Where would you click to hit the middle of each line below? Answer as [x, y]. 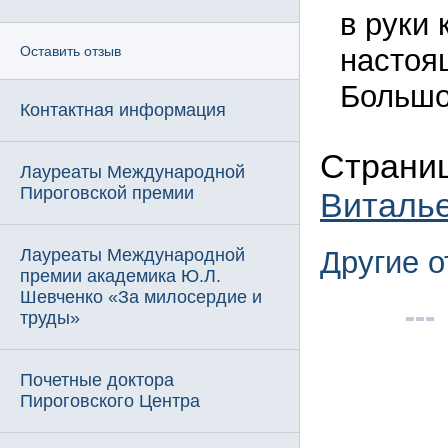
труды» [50, 318]
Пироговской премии [107, 193]
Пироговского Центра [110, 401]
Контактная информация [123, 110]
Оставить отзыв [70, 51]
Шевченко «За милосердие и [141, 297]
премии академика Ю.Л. [120, 276]
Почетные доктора [97, 380]
